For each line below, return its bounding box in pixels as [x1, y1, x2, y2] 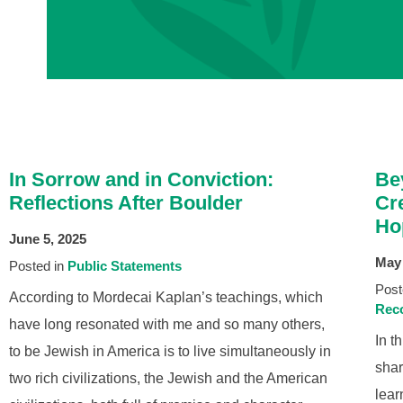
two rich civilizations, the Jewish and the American [9, 370, 327, 386]
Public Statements [67, 258, 182, 273]
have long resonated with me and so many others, [9, 316, 325, 332]
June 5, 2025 [9, 231, 86, 246]
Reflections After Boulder [9, 192, 243, 214]
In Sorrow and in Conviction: [9, 168, 273, 191]
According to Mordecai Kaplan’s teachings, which [9, 289, 323, 305]
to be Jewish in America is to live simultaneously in [9, 343, 331, 359]
